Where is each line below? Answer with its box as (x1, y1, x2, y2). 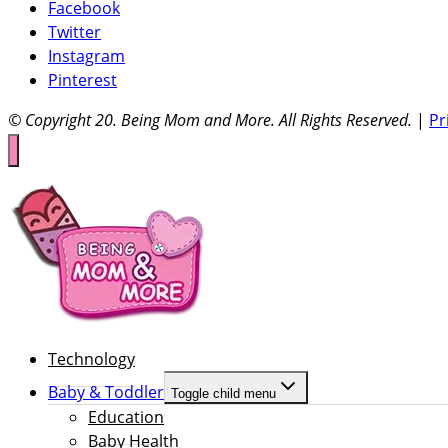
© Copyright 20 (8, 109, 113, 132)
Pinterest (48, 69, 117, 92)
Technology (48, 347, 135, 370)
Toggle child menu (171, 385, 276, 401)
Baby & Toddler (48, 380, 164, 403)
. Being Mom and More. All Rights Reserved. (113, 109, 412, 132)
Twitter (48, 21, 101, 44)
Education (88, 405, 164, 428)
